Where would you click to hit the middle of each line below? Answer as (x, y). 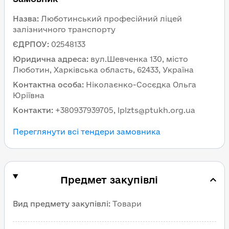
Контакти (32, 110)
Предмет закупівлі (109, 180)
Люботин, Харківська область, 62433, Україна (103, 70)
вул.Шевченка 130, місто (139, 59)
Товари (127, 204)
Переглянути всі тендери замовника (87, 132)
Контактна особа (47, 85)
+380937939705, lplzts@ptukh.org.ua (125, 110)
